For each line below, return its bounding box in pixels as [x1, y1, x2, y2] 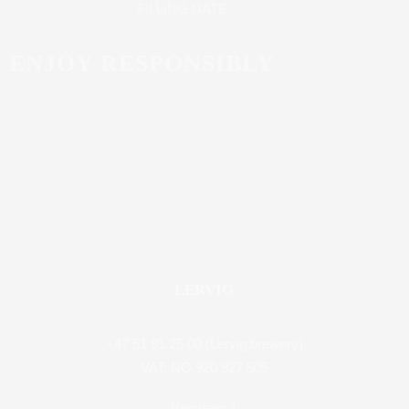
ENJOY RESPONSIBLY [9, 50, 275, 77]
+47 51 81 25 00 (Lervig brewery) [105, 335, 303, 351]
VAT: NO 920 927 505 [140, 359, 268, 375]
